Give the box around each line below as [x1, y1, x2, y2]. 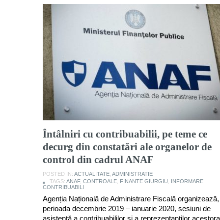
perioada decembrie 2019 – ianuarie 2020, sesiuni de [43, 204, 211, 213]
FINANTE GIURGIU [120, 178, 168, 184]
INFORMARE [171, 178, 203, 184]
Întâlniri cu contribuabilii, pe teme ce [43, 128, 207, 140]
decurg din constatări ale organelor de [43, 140, 212, 153]
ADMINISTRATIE [112, 170, 153, 177]
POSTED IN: [43, 170, 74, 177]
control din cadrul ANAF [43, 153, 154, 165]
